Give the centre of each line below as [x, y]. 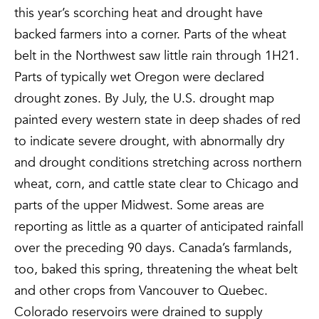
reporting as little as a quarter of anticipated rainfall [159, 227]
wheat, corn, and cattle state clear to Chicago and [156, 184]
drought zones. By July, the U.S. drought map [144, 99]
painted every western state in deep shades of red [157, 120]
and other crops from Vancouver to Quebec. [141, 291]
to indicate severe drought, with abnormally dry [150, 141]
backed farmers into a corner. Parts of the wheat [150, 35]
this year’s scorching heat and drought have [138, 13]
